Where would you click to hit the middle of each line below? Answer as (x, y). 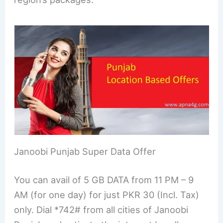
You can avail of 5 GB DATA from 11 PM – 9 (104, 180)
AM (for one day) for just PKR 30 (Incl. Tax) (107, 195)
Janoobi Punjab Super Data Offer (85, 151)
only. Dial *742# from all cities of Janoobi (101, 210)
